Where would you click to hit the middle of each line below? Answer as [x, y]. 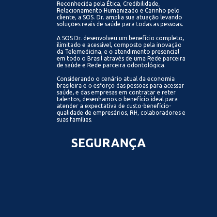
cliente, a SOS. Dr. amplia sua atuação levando [120, 17]
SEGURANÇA [108, 143]
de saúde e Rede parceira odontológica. [112, 65]
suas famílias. [75, 119]
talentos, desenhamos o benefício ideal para [117, 99]
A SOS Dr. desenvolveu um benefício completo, [121, 38]
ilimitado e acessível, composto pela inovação [119, 45]
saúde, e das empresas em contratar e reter [116, 92]
